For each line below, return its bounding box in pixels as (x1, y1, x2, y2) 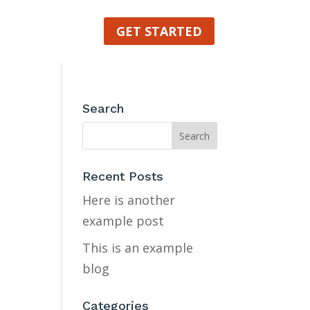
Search (82, 101, 125, 116)
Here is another (82, 192, 176, 208)
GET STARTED (116, 23, 202, 39)
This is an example (82, 239, 194, 256)
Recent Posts (82, 169, 164, 183)
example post (82, 212, 165, 229)
